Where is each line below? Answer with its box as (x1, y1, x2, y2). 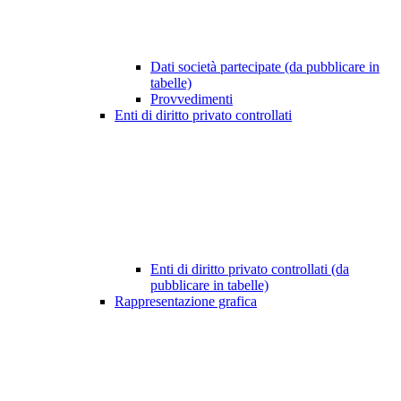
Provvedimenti (150, 91, 233, 107)
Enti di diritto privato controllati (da (150, 261, 349, 277)
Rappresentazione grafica (115, 294, 257, 310)
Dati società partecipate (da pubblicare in (150, 59, 380, 75)
